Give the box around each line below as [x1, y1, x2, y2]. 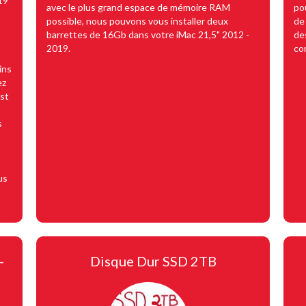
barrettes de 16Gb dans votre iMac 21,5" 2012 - [46, 28, 249, 40]
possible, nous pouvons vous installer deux [46, 14, 228, 27]
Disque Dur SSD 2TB [89, 252, 217, 269]
